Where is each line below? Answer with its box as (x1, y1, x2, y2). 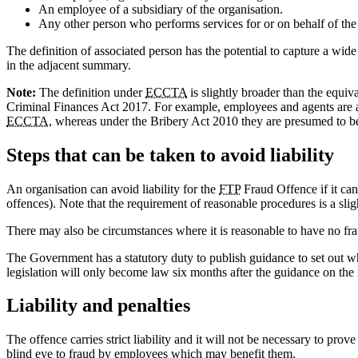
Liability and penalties (6, 295, 190, 316)
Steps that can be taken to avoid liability (6, 144, 334, 165)
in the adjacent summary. (6, 58, 131, 72)
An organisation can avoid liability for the (6, 181, 219, 196)
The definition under (36, 85, 145, 99)
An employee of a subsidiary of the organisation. (38, 2, 283, 16)
